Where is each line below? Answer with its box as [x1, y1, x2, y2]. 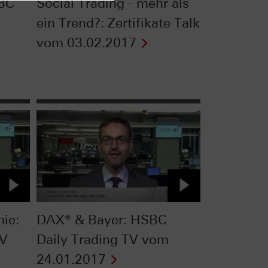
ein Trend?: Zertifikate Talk [36, 15, 200, 32]
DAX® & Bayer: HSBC [36, 211, 167, 228]
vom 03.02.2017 [36, 35, 136, 51]
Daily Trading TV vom [36, 231, 169, 248]
